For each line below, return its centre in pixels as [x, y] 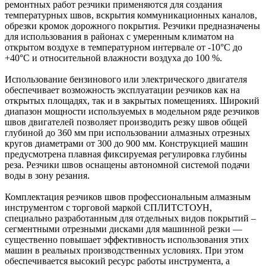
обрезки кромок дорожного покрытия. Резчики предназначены [132, 26]
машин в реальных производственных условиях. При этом [124, 251]
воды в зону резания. [47, 176]
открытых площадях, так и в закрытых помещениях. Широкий [132, 101]
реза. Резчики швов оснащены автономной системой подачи [127, 165]
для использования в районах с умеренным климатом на [119, 37]
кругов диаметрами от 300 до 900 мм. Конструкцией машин [126, 144]
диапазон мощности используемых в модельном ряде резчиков [132, 112]
